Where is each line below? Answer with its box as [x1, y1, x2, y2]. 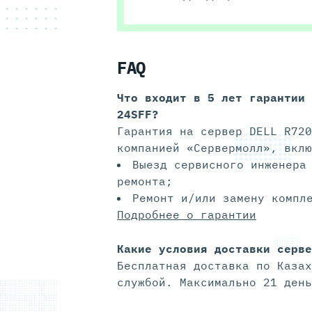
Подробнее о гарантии [117, 208, 256, 222]
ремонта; [117, 174, 173, 189]
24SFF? [117, 107, 159, 122]
